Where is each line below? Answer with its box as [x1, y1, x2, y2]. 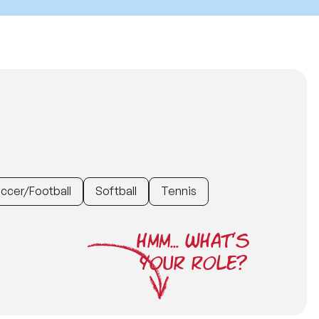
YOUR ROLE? [139, 253, 247, 273]
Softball [95, 184, 137, 198]
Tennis [161, 184, 197, 198]
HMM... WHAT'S [137, 231, 249, 251]
